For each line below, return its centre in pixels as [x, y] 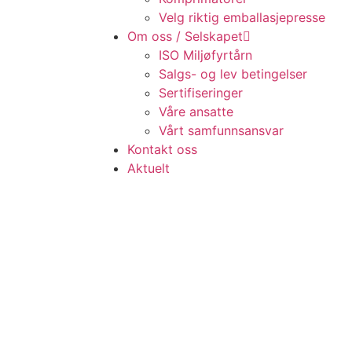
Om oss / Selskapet [185, 36]
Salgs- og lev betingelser [233, 74]
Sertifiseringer [201, 93]
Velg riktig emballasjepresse [242, 17]
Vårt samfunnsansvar [221, 130]
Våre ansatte [196, 112]
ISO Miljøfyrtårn [205, 55]
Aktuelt [148, 168]
